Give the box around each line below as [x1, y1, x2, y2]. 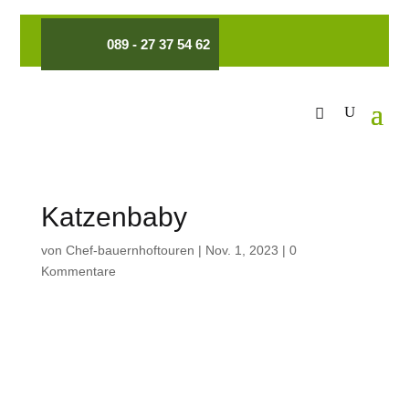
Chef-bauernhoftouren [65, 243, 194, 257]
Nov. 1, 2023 [204, 243, 278, 257]
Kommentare [40, 264, 116, 278]
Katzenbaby [40, 202, 187, 232]
